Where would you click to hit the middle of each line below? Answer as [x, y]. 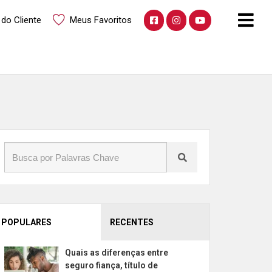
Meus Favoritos [101, 20]
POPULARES [26, 222]
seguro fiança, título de [111, 265]
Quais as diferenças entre [117, 253]
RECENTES [132, 222]
